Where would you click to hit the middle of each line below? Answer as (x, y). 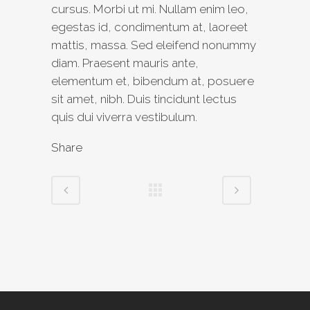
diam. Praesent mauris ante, (125, 63)
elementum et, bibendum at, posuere (153, 81)
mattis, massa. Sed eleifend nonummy (154, 45)
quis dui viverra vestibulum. (124, 117)
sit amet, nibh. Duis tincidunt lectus (144, 99)
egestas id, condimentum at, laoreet (149, 27)
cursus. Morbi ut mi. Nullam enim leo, (150, 9)
